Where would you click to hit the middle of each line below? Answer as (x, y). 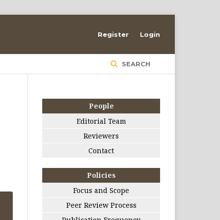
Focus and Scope (101, 190)
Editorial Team (101, 121)
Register (113, 34)
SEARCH (135, 64)
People (101, 106)
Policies (101, 175)
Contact (101, 151)
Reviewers (101, 136)
